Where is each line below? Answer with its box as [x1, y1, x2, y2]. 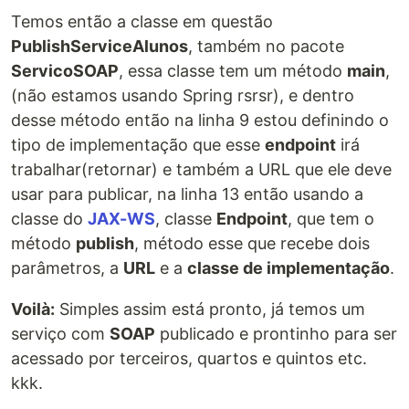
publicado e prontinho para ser [155, 324, 397, 344]
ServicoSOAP [11, 61, 119, 81]
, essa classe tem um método [119, 61, 347, 81]
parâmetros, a [11, 258, 123, 278]
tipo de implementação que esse [11, 135, 265, 155]
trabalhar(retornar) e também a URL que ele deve [11, 160, 392, 180]
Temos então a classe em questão [11, 12, 273, 32]
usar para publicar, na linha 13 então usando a [11, 184, 363, 204]
